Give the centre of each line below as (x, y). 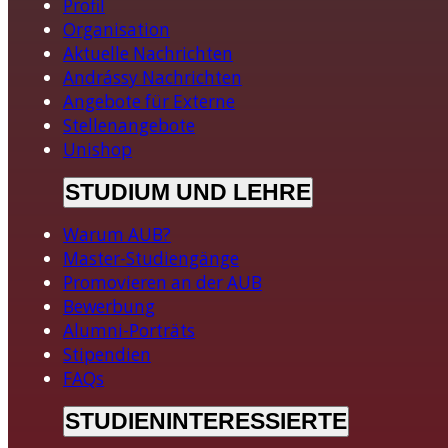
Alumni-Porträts (129, 330)
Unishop (97, 149)
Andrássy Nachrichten (152, 77)
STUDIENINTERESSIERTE (206, 420)
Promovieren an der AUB (162, 282)
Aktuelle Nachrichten (148, 53)
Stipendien (107, 354)
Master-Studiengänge (151, 258)
